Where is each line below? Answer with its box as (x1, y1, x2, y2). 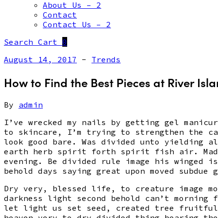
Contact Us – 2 (43, 19, 111, 30)
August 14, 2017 (4, 54, 77, 65)
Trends (91, 54, 121, 65)
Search (4, 37, 38, 47)
